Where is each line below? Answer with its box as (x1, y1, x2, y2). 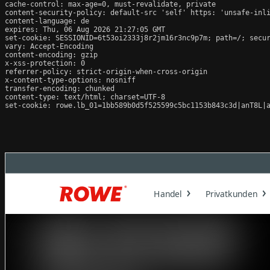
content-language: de (5, 16, 89, 25)
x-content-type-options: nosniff (5, 75, 136, 84)
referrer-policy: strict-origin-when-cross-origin (5, 67, 207, 76)
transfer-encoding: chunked (5, 84, 115, 93)
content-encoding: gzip (5, 50, 98, 59)
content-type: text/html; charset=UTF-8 (5, 92, 165, 101)
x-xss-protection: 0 (5, 58, 85, 67)
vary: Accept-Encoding (5, 42, 93, 51)
